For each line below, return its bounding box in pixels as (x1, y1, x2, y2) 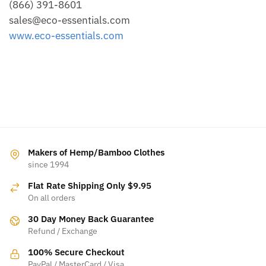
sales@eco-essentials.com (9, 14, 130, 27)
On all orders (28, 192, 75, 203)
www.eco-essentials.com (9, 29, 123, 43)
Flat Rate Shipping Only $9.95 (28, 179, 151, 191)
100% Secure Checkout (28, 246, 125, 258)
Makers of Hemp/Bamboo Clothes (28, 146, 164, 158)
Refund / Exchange (28, 225, 97, 236)
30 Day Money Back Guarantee (28, 213, 154, 224)
